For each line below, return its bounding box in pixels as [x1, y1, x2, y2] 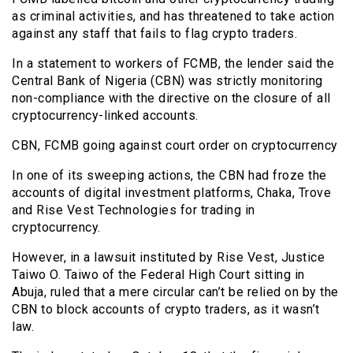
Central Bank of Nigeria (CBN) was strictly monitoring [12, 72, 323, 88]
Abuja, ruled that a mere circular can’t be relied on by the [12, 284, 339, 299]
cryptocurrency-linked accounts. [12, 107, 199, 123]
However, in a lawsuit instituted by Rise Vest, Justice [12, 249, 325, 265]
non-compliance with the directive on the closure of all [12, 90, 331, 106]
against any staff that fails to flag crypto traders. [12, 25, 297, 41]
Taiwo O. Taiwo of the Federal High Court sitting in [12, 266, 305, 282]
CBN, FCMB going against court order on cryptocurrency [12, 137, 338, 153]
